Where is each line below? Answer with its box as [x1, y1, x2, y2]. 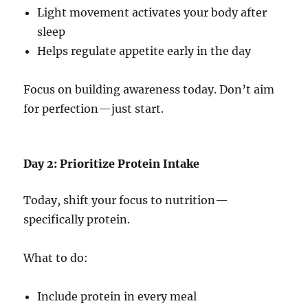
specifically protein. [23, 212, 131, 227]
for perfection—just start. [23, 102, 164, 116]
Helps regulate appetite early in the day [37, 44, 252, 58]
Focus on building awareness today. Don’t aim [23, 82, 275, 97]
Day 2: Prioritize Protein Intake [23, 157, 200, 171]
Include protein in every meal [37, 289, 197, 304]
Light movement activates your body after [37, 5, 267, 20]
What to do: [23, 251, 89, 265]
